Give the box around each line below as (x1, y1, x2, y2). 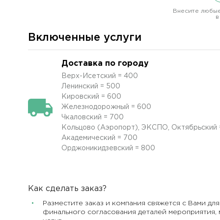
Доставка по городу (61, 60, 149, 67)
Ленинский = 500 (61, 83, 120, 89)
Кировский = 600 (61, 94, 121, 100)
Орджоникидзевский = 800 (61, 145, 155, 151)
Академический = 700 (61, 135, 137, 141)
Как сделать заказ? (28, 185, 107, 192)
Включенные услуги (28, 33, 141, 43)
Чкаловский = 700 (61, 114, 124, 120)
